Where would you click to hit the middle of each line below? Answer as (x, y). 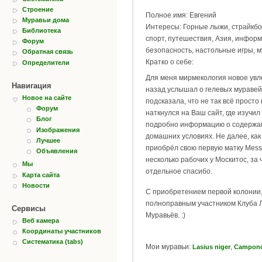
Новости (36, 185)
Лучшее (48, 140)
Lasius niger (211, 247)
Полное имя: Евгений (181, 15)
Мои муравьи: (169, 247)
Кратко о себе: (170, 62)
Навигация (32, 86)
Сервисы (29, 209)
